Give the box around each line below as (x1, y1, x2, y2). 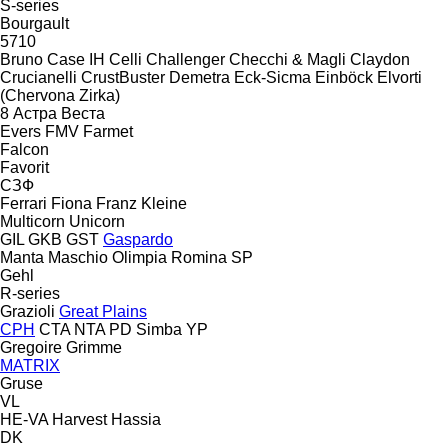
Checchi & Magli (229, 50, 346, 68)
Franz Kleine (96, 194, 187, 212)
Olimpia (112, 248, 167, 266)
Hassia (111, 410, 161, 428)
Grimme (66, 338, 122, 356)
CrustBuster (81, 68, 165, 86)
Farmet (83, 122, 133, 140)
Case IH (47, 50, 105, 68)
